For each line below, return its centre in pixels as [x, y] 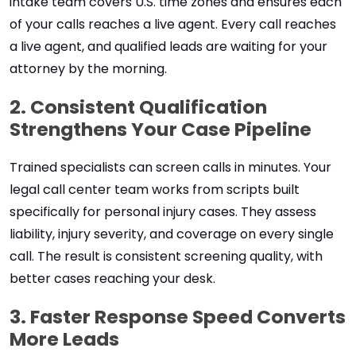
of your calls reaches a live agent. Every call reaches [173, 24]
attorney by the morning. [88, 69]
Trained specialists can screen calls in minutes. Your [170, 167]
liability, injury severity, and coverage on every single [172, 234]
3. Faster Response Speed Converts [178, 317]
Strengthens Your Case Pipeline [161, 129]
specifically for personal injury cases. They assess [163, 212]
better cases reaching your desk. [112, 279]
